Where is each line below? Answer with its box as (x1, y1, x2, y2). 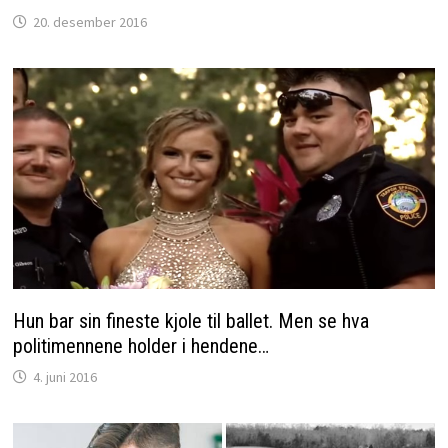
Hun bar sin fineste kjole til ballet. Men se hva (12, 308, 369, 333)
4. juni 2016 (32, 367, 97, 386)
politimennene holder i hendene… (12, 333, 269, 358)
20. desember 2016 (32, 12, 147, 31)
